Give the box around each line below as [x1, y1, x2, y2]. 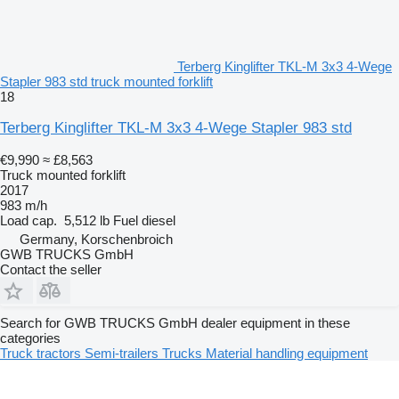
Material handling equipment [206, 345, 368, 361]
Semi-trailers [85, 345, 162, 361]
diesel [142, 212, 175, 228]
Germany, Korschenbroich [20, 231, 173, 247]
